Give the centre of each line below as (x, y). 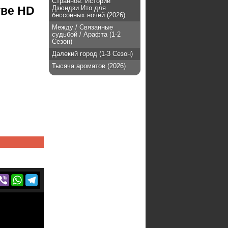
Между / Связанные (82, 27)
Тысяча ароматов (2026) (89, 66)
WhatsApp (40, 178)
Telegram (53, 178)
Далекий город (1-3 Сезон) (92, 54)
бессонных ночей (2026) (89, 15)
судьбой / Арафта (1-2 (86, 34)
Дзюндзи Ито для (79, 8)
